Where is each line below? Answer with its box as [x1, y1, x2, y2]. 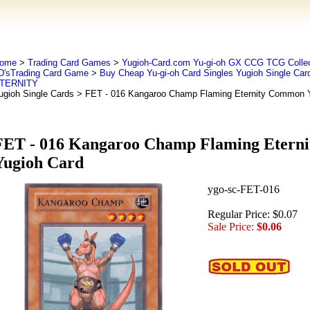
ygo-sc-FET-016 [207, 183, 280, 196]
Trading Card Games [27, 57, 111, 68]
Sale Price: [207, 221, 254, 233]
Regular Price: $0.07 [207, 208, 298, 221]
